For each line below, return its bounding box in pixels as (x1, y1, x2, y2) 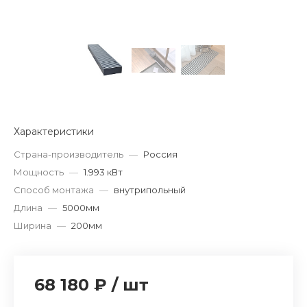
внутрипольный (114, 184, 186, 195)
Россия (143, 148, 177, 160)
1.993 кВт (84, 166, 123, 177)
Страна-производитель (14, 148, 123, 160)
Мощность (14, 166, 64, 177)
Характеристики (14, 125, 94, 138)
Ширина (14, 219, 51, 231)
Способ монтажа (14, 184, 94, 195)
